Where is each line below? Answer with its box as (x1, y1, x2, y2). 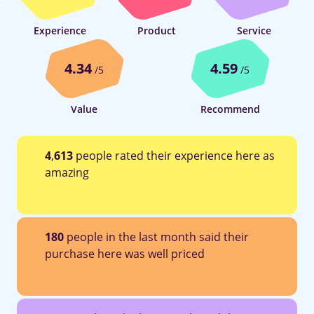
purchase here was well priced (45, 245, 205, 261)
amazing (45, 164, 89, 180)
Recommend (200, 102, 260, 116)
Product (137, 23, 177, 37)
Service (237, 23, 272, 37)
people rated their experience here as (73, 147, 275, 163)
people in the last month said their (64, 228, 249, 245)
